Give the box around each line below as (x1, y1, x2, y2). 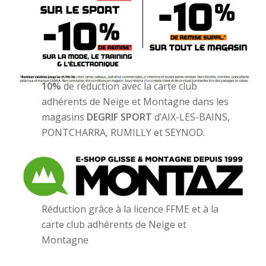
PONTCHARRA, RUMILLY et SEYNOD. (42, 125, 205, 139)
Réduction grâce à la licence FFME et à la (42, 202, 219, 216)
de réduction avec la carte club (61, 79, 198, 93)
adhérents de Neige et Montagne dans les (42, 94, 229, 108)
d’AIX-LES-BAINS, (152, 110, 230, 123)
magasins (42, 110, 87, 123)
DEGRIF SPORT (87, 110, 153, 123)
